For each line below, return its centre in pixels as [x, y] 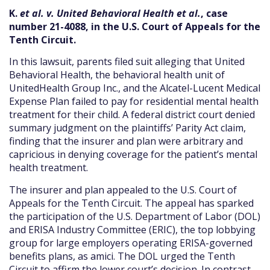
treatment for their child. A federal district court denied [132, 115]
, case [214, 13]
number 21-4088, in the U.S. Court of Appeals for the [135, 26]
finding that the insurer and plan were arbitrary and [126, 141]
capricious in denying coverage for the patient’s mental [133, 155]
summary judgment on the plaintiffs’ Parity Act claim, [127, 128]
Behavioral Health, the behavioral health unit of [117, 75]
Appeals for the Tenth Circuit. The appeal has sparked [131, 203]
